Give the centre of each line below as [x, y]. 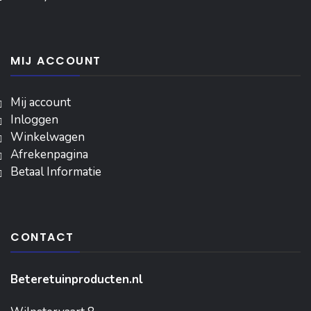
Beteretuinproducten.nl [77, 280]
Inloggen [34, 120]
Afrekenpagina [49, 155]
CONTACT [42, 237]
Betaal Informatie [56, 172]
